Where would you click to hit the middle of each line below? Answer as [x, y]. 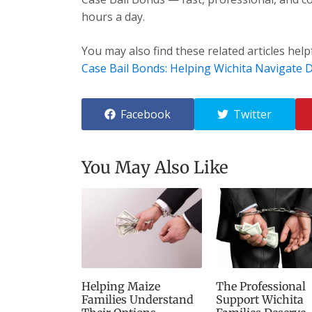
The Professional [260, 287]
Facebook [146, 114]
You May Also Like [155, 167]
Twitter [253, 114]
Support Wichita [259, 300]
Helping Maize [121, 287]
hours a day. [113, 16]
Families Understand [138, 300]
